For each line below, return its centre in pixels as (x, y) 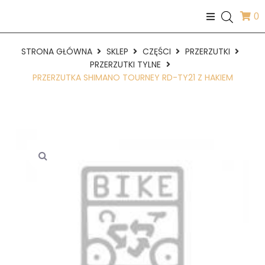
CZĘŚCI (156, 51)
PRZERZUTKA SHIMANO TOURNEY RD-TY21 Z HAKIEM (132, 77)
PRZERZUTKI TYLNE (125, 64)
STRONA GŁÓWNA (56, 51)
